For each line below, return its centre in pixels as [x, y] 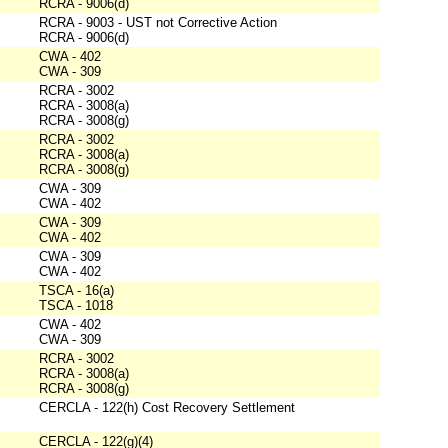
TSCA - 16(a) [76, 291]
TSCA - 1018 [76, 306]
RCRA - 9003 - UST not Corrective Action [158, 23]
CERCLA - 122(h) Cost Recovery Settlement [167, 408]
